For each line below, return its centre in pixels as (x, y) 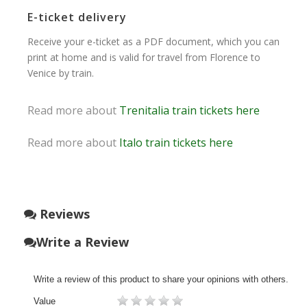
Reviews (63, 213)
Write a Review (83, 242)
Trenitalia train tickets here (189, 110)
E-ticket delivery (77, 17)
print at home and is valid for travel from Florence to (144, 57)
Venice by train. (61, 73)
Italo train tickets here (176, 142)
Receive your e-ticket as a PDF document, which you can (153, 41)
